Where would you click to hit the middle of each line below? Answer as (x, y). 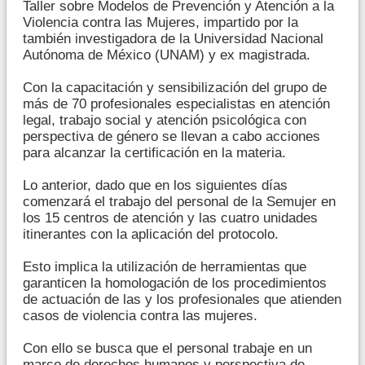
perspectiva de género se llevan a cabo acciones (172, 136)
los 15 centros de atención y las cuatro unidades (170, 218)
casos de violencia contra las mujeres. (140, 315)
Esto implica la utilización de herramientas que (165, 266)
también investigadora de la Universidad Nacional (173, 38)
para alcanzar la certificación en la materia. (154, 152)
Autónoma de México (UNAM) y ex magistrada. (167, 55)
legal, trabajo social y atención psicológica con (165, 120)
